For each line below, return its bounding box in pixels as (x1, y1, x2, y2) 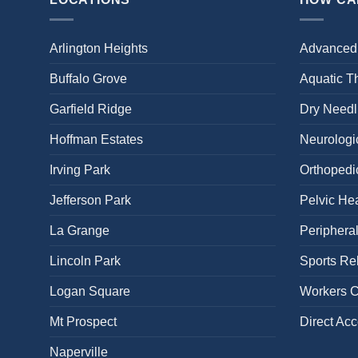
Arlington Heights (50, 41, 148, 55)
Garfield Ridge (50, 101, 132, 116)
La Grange (50, 223, 109, 237)
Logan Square (50, 284, 130, 298)
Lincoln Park (50, 253, 121, 268)
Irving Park (50, 162, 110, 177)
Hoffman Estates (50, 132, 143, 146)
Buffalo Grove (50, 71, 127, 86)
